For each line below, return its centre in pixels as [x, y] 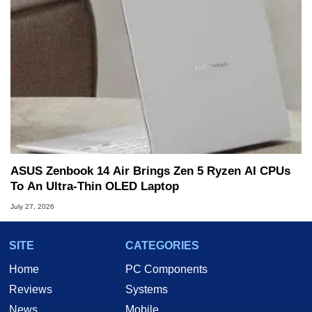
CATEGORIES [162, 245]
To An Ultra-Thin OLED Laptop [95, 187]
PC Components [166, 269]
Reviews [31, 289]
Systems [147, 289]
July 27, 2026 [32, 206]
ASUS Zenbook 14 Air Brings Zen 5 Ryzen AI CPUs [150, 171]
